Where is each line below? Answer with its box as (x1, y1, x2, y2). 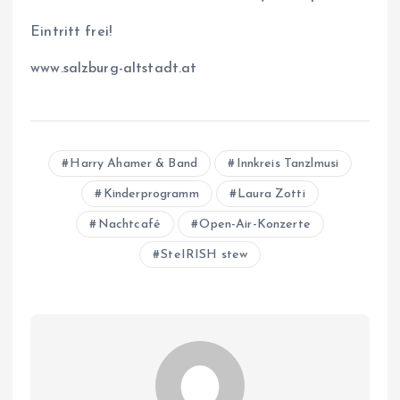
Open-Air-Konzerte (199, 217, 311, 231)
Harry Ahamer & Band (70, 156, 198, 171)
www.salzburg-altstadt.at (30, 61, 197, 76)
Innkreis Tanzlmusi (236, 156, 339, 171)
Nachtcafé (97, 217, 161, 231)
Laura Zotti (237, 187, 305, 201)
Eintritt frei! (30, 24, 112, 39)
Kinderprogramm (103, 187, 199, 201)
